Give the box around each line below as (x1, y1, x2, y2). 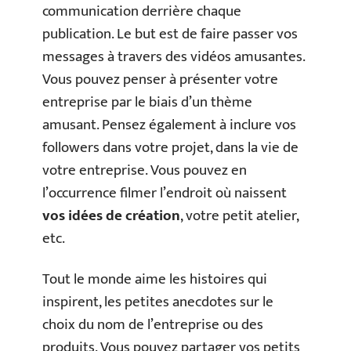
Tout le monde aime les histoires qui (42, 266, 267, 291)
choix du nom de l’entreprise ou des (42, 312, 263, 337)
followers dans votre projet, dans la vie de (42, 136, 299, 161)
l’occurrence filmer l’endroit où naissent (42, 181, 287, 206)
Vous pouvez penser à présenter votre (42, 67, 278, 92)
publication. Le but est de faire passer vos (42, 22, 298, 47)
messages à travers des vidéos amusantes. (42, 45, 305, 70)
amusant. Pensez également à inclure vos (42, 113, 296, 138)
